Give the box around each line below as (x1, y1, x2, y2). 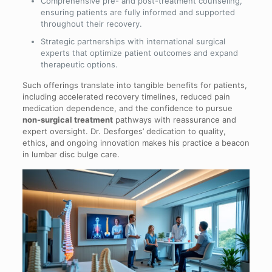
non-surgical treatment (22, 115, 113, 125)
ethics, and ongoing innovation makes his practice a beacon (22, 138, 250, 148)
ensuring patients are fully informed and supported (40, 7, 235, 18)
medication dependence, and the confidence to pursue (22, 103, 233, 114)
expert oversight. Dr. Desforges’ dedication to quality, (22, 126, 226, 137)
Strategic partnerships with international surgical (40, 36, 225, 47)
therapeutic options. (40, 59, 118, 70)
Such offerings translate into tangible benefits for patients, (22, 80, 247, 90)
